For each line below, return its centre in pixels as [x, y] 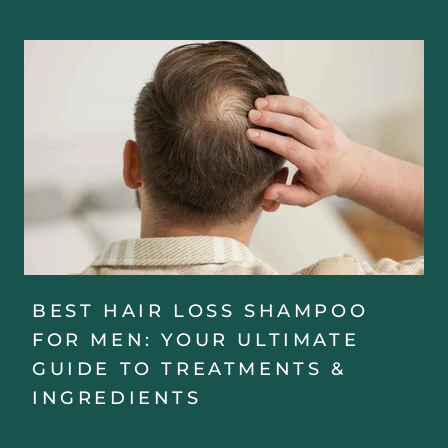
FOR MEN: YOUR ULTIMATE [196, 340]
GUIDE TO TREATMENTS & [189, 369]
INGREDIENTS [117, 398]
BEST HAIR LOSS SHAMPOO [200, 311]
